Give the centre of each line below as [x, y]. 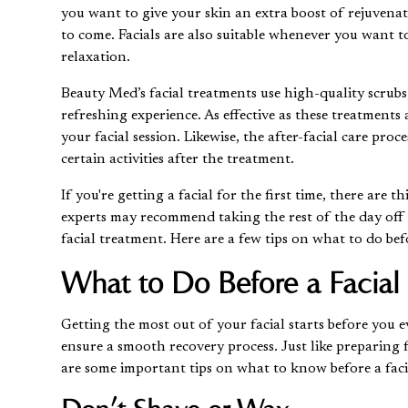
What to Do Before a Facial [230, 282]
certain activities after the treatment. [178, 159]
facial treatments [204, 93]
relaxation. [96, 57]
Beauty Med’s [106, 93]
